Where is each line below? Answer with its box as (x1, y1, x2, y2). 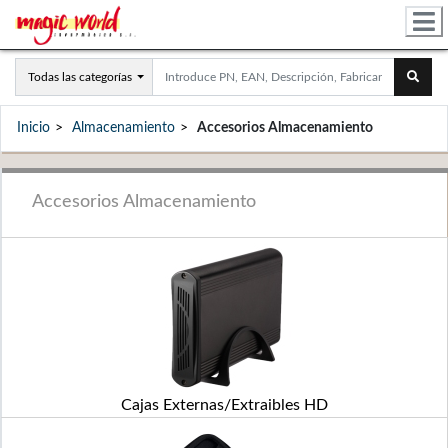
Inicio (17, 121, 50, 135)
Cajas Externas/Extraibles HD (120, 397, 328, 413)
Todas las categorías (28, 71, 132, 83)
